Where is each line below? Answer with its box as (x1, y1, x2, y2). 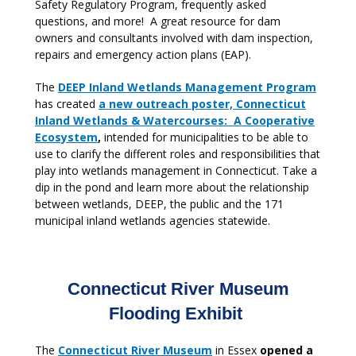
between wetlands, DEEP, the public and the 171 (35, 196, 284, 211)
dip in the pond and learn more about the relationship (35, 180, 309, 195)
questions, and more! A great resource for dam (35, 14, 281, 29)
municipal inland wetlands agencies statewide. (35, 213, 273, 228)
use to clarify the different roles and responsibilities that (35, 146, 320, 161)
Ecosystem (35, 130, 98, 145)
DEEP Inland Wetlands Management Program (58, 79, 316, 95)
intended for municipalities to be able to (104, 130, 308, 145)
